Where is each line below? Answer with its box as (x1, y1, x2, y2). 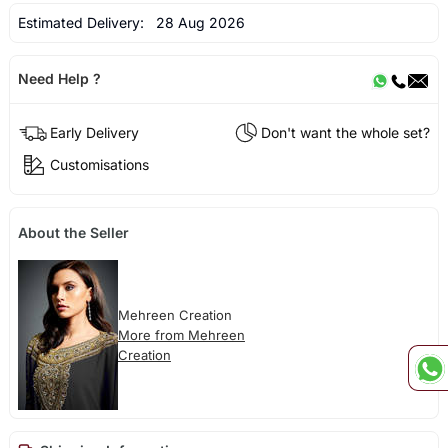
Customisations (49, 156, 149, 174)
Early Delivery (49, 124, 139, 142)
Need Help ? (17, 70, 101, 88)
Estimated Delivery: (17, 13, 148, 31)
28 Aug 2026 (147, 13, 245, 31)
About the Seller (17, 223, 129, 241)
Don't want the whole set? (261, 124, 431, 142)
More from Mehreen (117, 326, 245, 343)
